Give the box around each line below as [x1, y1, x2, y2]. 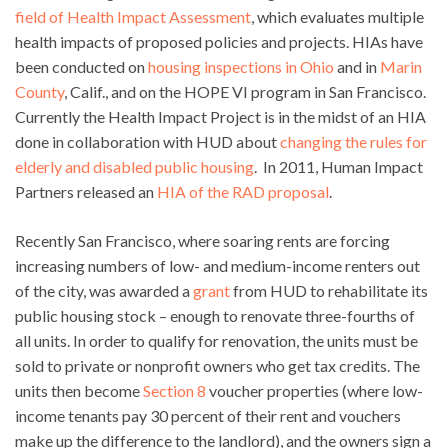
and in [334, 56, 380, 76]
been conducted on [15, 56, 148, 76]
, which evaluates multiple [251, 6, 424, 26]
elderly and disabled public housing [15, 156, 254, 176]
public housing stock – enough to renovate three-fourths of [15, 305, 415, 325]
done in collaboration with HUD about [15, 131, 280, 151]
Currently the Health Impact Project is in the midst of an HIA [15, 106, 426, 126]
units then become [15, 380, 143, 400]
